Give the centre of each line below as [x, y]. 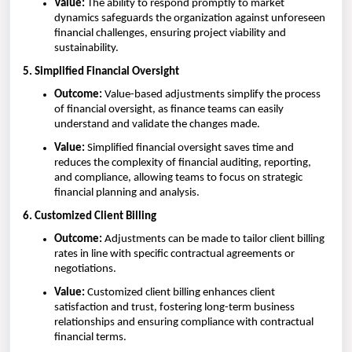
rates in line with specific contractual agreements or [174, 255]
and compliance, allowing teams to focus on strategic [178, 178]
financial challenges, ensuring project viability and [170, 34]
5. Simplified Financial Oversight [101, 71]
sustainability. [86, 49]
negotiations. [85, 269]
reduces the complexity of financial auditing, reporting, [183, 163]
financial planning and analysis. [127, 193]
